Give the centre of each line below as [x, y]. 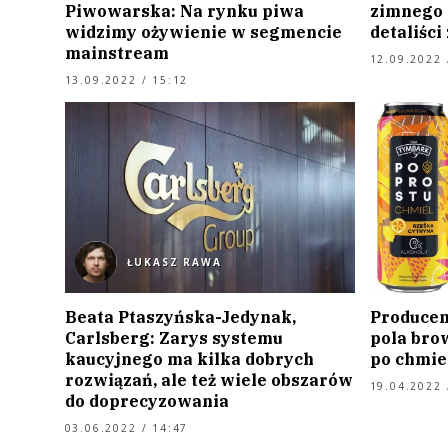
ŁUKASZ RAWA [174, 262]
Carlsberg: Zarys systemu [173, 338]
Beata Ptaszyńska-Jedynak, [180, 317]
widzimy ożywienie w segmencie [203, 31]
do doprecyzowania [146, 401]
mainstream [116, 52]
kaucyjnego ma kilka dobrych [189, 359]
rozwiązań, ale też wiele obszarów [208, 380]
